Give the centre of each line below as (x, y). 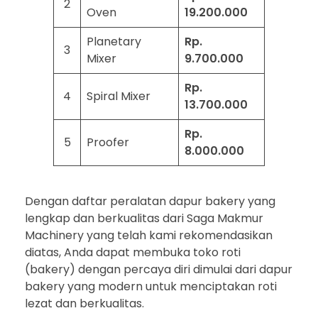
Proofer (108, 142)
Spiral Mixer (119, 96)
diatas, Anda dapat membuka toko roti (133, 252)
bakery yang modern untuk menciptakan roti (151, 286)
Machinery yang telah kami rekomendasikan (149, 235)
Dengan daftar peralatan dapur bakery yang (150, 201)
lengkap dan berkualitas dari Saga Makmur (144, 218)
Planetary (114, 41)
